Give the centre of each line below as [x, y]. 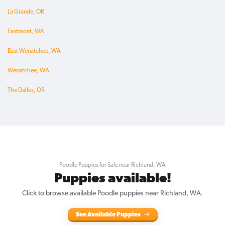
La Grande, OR [26, 12]
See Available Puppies [108, 215]
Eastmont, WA [26, 32]
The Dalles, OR [26, 91]
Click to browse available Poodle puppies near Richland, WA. [113, 194]
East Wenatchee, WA [34, 51]
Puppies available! [113, 179]
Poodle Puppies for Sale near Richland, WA [113, 165]
